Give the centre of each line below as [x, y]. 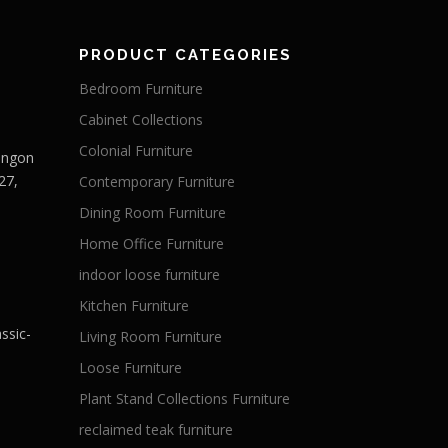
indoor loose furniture [149, 274]
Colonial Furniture [135, 150]
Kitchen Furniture [133, 305]
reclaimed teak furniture [155, 429]
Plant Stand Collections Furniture [184, 398]
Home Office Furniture [151, 243]
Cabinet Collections [140, 119]
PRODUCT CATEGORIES [185, 55]
